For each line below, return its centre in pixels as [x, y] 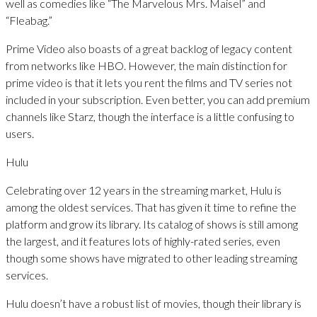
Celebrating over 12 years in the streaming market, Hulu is [144, 190]
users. [20, 133]
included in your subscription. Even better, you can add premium [158, 99]
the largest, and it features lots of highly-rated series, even [143, 241]
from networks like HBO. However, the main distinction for [146, 65]
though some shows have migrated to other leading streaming [151, 258]
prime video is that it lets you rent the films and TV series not [149, 82]
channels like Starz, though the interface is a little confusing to [150, 116]
